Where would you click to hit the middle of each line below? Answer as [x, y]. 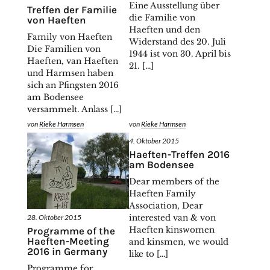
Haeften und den [165, 30]
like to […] [149, 254]
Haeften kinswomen [172, 230]
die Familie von [162, 17]
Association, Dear [166, 206]
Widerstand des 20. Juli [178, 42]
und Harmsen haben [70, 73]
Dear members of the [174, 181]
